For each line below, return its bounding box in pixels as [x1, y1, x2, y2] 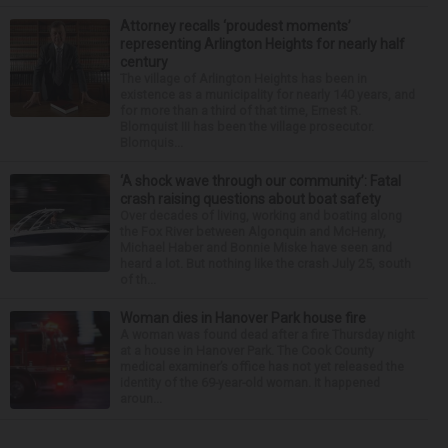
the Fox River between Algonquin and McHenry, [120, 224, 386, 239]
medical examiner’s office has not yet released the [120, 359, 404, 374]
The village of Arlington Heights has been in [120, 71, 367, 86]
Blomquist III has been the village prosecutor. [120, 119, 374, 134]
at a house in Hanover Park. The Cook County [120, 343, 374, 358]
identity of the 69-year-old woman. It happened [120, 375, 380, 390]
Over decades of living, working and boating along [120, 208, 402, 223]
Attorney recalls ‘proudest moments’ [120, 18, 351, 34]
